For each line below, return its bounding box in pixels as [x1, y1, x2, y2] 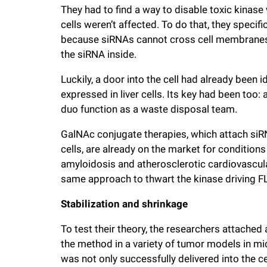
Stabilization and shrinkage [61, 198, 188, 210]
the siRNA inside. [61, 48, 136, 61]
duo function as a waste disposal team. [61, 103, 237, 116]
